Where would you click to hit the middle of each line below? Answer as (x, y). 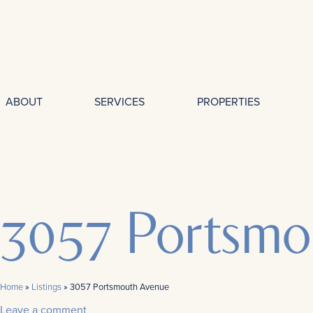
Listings (46, 287)
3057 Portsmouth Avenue (119, 287)
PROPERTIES (228, 101)
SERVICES (120, 101)
